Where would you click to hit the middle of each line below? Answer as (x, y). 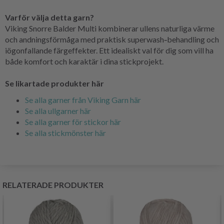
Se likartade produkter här (54, 83)
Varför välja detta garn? (49, 17)
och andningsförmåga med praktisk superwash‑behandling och (112, 39)
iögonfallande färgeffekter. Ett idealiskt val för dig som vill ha (109, 50)
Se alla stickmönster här (65, 132)
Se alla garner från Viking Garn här (83, 99)
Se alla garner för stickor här (73, 121)
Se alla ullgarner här (58, 110)
